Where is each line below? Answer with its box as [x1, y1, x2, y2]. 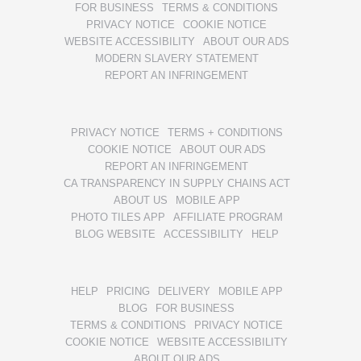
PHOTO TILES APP [70, 210, 165, 223]
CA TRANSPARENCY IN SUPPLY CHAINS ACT [63, 176, 290, 189]
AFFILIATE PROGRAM [172, 210, 283, 223]
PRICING [106, 284, 150, 297]
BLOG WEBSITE [74, 227, 156, 240]
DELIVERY [157, 284, 210, 297]
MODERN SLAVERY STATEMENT [94, 52, 259, 64]
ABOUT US [113, 193, 168, 206]
